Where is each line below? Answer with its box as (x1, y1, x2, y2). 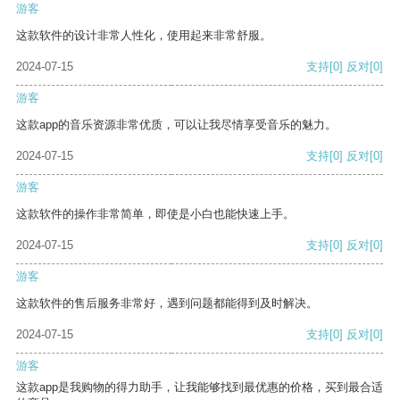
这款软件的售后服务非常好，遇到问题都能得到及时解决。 (16, 296, 318, 311)
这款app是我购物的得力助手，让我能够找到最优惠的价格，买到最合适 (16, 380, 383, 395)
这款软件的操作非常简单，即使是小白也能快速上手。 (16, 207, 295, 221)
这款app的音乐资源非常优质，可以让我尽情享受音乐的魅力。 (16, 118, 337, 132)
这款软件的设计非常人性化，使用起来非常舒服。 (16, 29, 271, 43)
